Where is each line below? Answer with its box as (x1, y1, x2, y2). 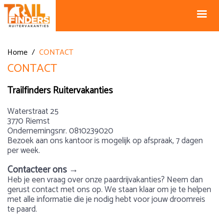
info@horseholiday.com (130, 21, 188, 30)
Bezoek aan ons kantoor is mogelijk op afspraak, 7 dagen (7, 134, 203, 148)
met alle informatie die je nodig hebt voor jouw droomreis (7, 193, 205, 206)
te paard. (7, 202, 37, 216)
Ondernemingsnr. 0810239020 (7, 124, 113, 138)
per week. (7, 144, 40, 157)
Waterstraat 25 (7, 105, 59, 118)
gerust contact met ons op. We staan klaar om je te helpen (7, 183, 211, 197)
